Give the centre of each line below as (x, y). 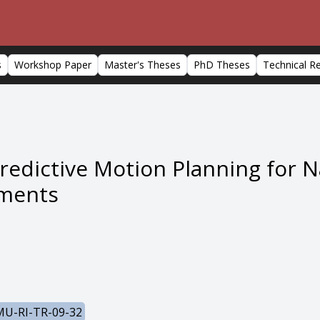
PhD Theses (222, 65)
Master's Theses (142, 65)
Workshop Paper (53, 65)
